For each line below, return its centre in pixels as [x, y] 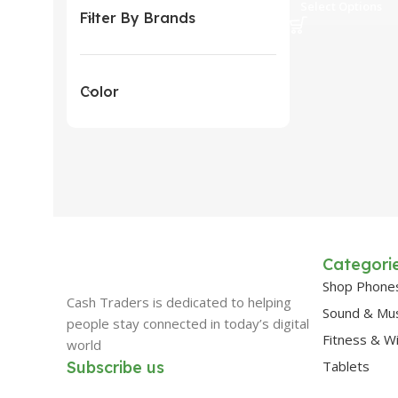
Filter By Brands [138, 18]
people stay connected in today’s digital [188, 323]
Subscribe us [115, 367]
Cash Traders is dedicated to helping [179, 302]
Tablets [346, 366]
